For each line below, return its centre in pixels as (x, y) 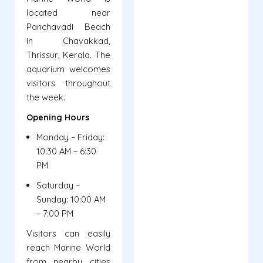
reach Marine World (68, 248)
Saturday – (58, 186)
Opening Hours (58, 117)
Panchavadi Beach (68, 27)
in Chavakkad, (68, 41)
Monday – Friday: (70, 137)
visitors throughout (68, 83)
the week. (46, 97)
